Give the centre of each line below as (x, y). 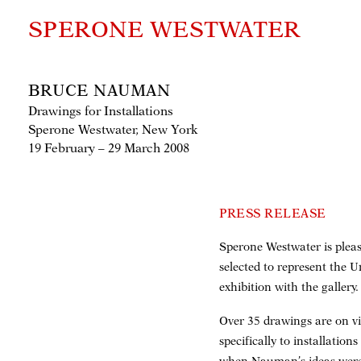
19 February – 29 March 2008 (109, 148)
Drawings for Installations (101, 111)
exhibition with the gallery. (289, 287)
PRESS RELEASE (273, 213)
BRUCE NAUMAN (99, 90)
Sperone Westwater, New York (113, 130)
